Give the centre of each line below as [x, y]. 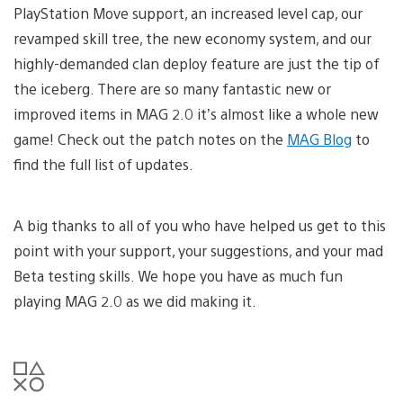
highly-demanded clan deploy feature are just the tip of [197, 63]
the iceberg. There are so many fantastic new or [172, 88]
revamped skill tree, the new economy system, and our [193, 38]
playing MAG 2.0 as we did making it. [135, 300]
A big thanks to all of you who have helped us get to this [200, 225]
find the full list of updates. [103, 164]
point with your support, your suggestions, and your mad [198, 250]
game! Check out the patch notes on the [150, 139]
